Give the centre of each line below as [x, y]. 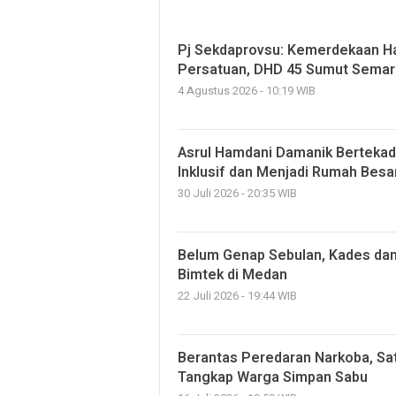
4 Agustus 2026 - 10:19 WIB [247, 91]
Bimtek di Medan [234, 275]
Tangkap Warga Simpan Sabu [273, 377]
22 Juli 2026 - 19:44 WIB [237, 296]
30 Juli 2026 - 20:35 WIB [237, 194]
